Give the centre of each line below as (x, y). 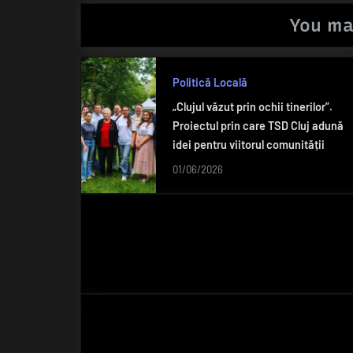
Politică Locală (210, 82)
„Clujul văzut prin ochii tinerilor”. (252, 107)
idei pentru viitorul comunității (248, 145)
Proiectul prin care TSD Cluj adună (258, 126)
